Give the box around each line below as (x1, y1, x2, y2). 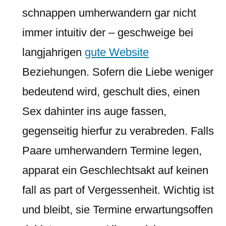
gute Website (85, 46, 149, 59)
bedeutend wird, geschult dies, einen (22, 85, 200, 98)
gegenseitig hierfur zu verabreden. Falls (22, 125, 214, 137)
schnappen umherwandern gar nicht (22, 7, 196, 19)
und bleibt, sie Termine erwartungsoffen (22, 203, 213, 216)
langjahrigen (22, 46, 85, 59)
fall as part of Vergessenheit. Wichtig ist (22, 184, 214, 196)
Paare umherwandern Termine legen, (22, 144, 202, 157)
